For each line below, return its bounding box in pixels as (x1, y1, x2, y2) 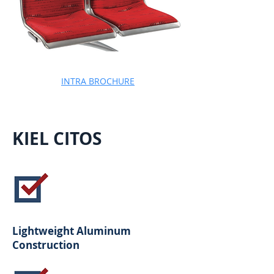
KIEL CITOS (12, 127, 102, 150)
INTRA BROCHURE (61, 75, 135, 87)
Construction (12, 238, 80, 252)
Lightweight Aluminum (12, 224, 131, 238)
